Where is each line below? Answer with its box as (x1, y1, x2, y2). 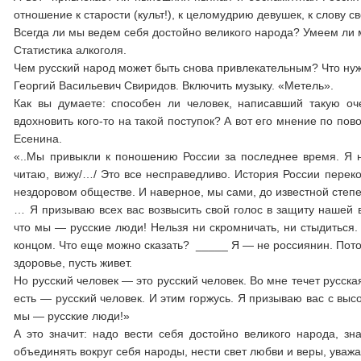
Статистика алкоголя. (14, 44, 127, 56)
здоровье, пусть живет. (14, 256, 133, 269)
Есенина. (14, 132, 63, 145)
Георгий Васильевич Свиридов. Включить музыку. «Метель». (14, 79, 334, 92)
